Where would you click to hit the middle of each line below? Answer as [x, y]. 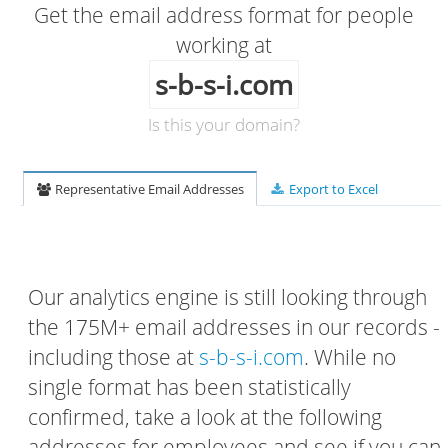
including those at [113, 357]
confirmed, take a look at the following [205, 417]
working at [224, 45]
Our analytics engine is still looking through [227, 297]
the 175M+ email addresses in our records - [234, 327]
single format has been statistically [189, 387]
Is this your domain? [224, 124]
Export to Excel [331, 189]
